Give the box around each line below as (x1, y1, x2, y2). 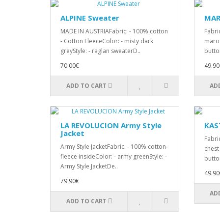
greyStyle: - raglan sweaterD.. (60, 47, 140, 55)
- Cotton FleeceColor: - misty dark (60, 37, 153, 45)
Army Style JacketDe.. (60, 162, 118, 170)
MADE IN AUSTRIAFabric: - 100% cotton (60, 27, 168, 35)
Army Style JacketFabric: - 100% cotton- (60, 142, 168, 151)
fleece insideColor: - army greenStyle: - (60, 152, 167, 161)
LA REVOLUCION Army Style (60, 120, 162, 130)
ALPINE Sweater (60, 13, 119, 23)
